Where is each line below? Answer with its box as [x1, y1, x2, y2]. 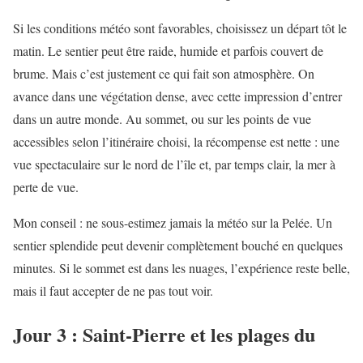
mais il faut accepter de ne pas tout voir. [13, 281, 213, 299]
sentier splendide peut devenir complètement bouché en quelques [13, 236, 343, 254]
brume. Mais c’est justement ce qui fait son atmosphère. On [13, 64, 314, 82]
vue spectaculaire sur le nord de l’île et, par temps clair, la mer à [13, 155, 335, 173]
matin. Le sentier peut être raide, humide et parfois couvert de [13, 41, 323, 59]
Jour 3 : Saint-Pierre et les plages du [13, 320, 315, 349]
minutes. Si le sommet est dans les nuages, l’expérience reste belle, [13, 258, 350, 276]
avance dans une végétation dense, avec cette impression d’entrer [13, 87, 342, 105]
